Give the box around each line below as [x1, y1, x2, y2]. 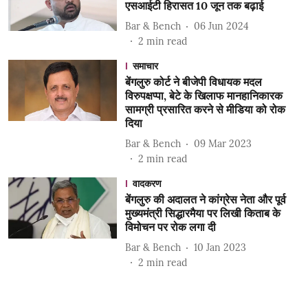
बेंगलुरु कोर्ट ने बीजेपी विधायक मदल [124, 75, 262, 89]
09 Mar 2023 [193, 137, 252, 150]
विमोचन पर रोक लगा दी [124, 220, 216, 234]
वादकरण [132, 177, 162, 190]
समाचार [132, 60, 158, 72]
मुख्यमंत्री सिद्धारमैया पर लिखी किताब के [124, 206, 280, 220]
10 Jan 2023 [193, 241, 246, 254]
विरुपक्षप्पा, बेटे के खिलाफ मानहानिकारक [124, 89, 283, 102]
